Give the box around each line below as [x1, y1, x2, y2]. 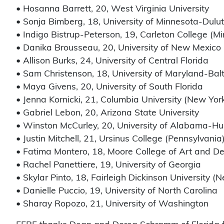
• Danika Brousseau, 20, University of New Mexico [16, 44, 221, 53]
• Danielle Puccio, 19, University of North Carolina [16, 187, 217, 196]
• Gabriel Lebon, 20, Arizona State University [16, 109, 199, 118]
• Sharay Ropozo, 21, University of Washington [16, 200, 208, 209]
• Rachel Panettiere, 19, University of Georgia [16, 161, 201, 170]
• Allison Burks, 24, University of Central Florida [16, 57, 208, 66]
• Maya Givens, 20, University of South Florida [16, 83, 203, 92]
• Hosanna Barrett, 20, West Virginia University [16, 5, 209, 14]
